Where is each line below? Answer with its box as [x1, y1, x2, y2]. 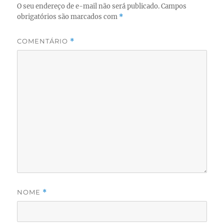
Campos [161, 1, 187, 10]
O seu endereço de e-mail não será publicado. [17, 1, 160, 10]
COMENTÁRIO [17, 36, 70, 45]
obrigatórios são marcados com [17, 12, 119, 21]
